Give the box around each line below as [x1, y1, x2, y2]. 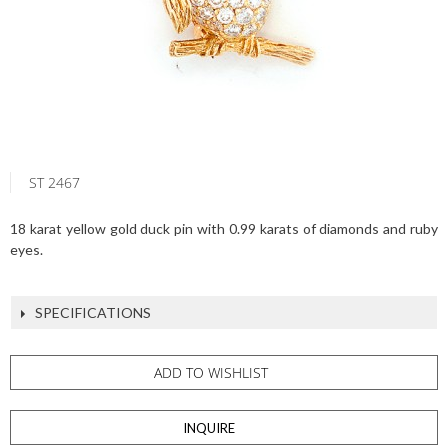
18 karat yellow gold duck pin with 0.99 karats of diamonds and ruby [10, 220, 438, 237]
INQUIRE [182, 420, 235, 436]
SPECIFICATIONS [35, 304, 151, 321]
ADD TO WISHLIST [153, 363, 268, 382]
